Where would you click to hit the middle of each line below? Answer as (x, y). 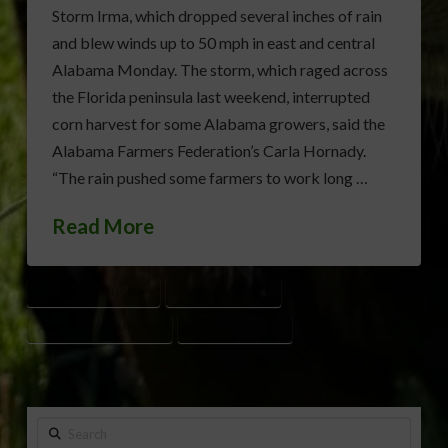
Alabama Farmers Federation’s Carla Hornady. (208, 151)
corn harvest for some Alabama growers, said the (218, 124)
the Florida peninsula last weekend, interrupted (210, 97)
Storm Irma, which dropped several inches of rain (216, 16)
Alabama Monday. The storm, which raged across (219, 70)
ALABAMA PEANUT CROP (99, 327)
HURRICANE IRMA (235, 327)
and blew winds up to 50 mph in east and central (213, 43)
